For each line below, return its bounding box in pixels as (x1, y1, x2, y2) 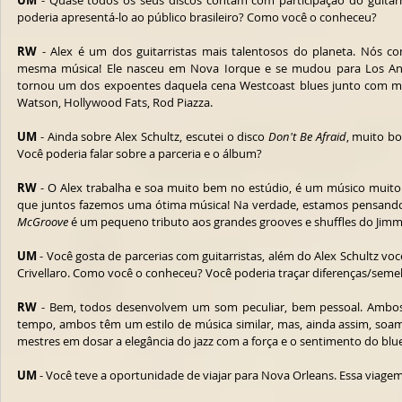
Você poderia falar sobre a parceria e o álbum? (17, 145, 262, 162)
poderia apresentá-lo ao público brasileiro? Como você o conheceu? (17, 9, 377, 25)
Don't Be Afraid (268, 128, 346, 144)
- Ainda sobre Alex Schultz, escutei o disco (37, 128, 269, 144)
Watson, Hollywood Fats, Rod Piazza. (17, 94, 213, 110)
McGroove (17, 214, 68, 230)
